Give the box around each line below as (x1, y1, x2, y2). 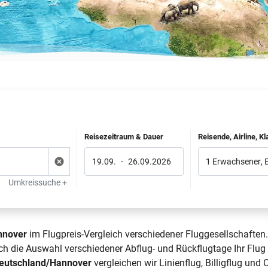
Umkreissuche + (8, 178, 67, 187)
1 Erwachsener (206, 156, 261, 166)
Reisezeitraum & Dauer (84, 132, 163, 141)
